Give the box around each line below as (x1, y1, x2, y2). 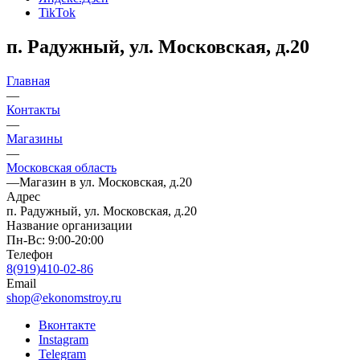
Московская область (6, 160, 117, 174)
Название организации (6, 218, 133, 232)
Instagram (39, 332, 88, 346)
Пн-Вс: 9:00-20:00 (6, 232, 104, 247)
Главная (6, 73, 50, 88)
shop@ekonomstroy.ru (6, 290, 121, 305)
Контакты (6, 102, 60, 117)
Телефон (6, 247, 53, 261)
